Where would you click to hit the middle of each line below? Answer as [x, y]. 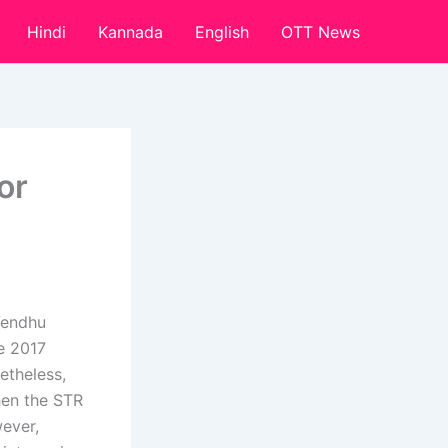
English [222, 31]
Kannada [130, 31]
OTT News [320, 31]
